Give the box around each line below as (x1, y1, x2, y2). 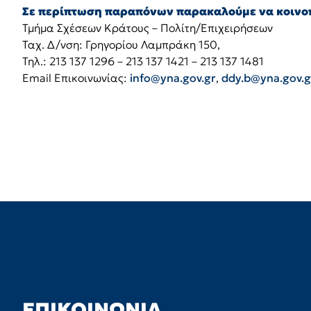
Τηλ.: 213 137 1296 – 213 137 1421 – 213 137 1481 (22, 54, 264, 68)
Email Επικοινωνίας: (22, 71, 130, 85)
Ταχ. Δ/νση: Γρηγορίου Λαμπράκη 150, (22, 37, 220, 51)
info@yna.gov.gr (130, 71, 216, 85)
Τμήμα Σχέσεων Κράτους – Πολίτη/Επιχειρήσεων (22, 21, 273, 35)
